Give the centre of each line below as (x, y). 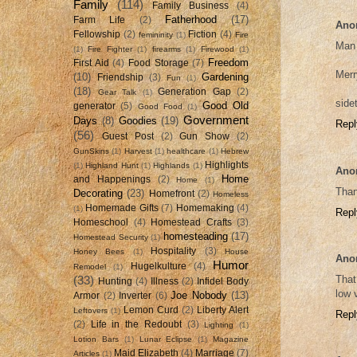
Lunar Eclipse (166, 339)
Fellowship (97, 34)
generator (94, 106)
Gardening (225, 76)
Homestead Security (111, 237)
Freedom (229, 62)
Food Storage (159, 63)
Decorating (98, 193)
